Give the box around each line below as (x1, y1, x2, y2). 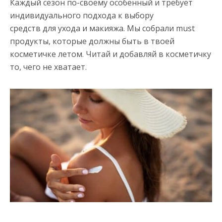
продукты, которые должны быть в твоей (10, 35, 174, 47)
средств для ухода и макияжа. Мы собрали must (10, 22, 195, 34)
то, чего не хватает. (10, 61, 87, 72)
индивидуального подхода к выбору (10, 9, 154, 21)
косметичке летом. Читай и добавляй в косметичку (10, 48, 211, 59)
